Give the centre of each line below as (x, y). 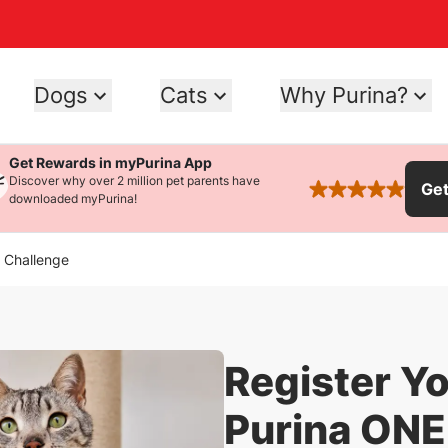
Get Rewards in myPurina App (111, 162)
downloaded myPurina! (73, 198)
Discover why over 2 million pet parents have (135, 180)
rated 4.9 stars (363, 199)
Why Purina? (344, 95)
